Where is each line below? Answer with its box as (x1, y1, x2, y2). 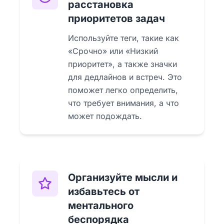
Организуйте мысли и (68, 171, 177, 183)
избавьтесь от (68, 185, 139, 197)
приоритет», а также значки (68, 58, 177, 69)
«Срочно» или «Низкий (68, 45, 158, 56)
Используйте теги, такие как (68, 32, 179, 43)
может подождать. (68, 110, 142, 121)
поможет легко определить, (68, 84, 178, 95)
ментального (68, 199, 133, 211)
